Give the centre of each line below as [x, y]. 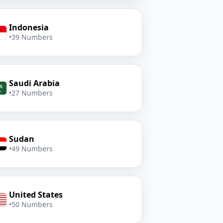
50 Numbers [32, 204]
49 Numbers [32, 149]
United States [36, 195]
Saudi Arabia [34, 83]
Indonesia [29, 27]
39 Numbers [32, 37]
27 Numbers [32, 93]
